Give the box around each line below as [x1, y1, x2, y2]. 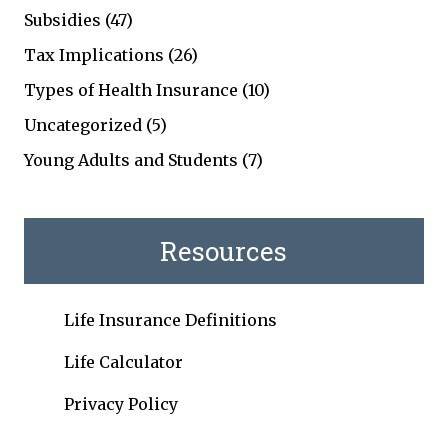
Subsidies [23, 10, 101, 30]
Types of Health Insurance [23, 80, 238, 100]
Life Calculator [63, 352, 183, 372]
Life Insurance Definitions [63, 310, 277, 330]
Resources [160, 234, 288, 268]
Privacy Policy [63, 394, 178, 414]
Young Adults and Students [23, 150, 238, 170]
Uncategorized [23, 115, 142, 135]
